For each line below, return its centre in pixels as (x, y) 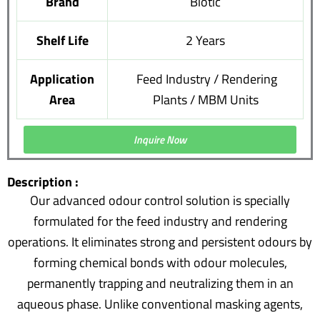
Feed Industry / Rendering (205, 79)
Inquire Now (160, 140)
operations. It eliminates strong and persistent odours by (160, 242)
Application (62, 79)
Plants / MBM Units (205, 100)
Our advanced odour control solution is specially (160, 201)
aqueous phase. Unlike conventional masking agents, (160, 304)
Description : (43, 182)
